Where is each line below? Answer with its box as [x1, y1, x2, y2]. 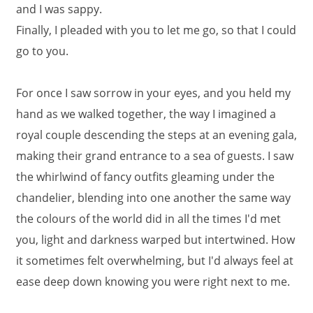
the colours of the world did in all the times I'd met [16, 211, 281, 226]
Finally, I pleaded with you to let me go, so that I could [16, 22, 296, 38]
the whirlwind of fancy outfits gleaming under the [16, 169, 275, 184]
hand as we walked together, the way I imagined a [16, 106, 276, 122]
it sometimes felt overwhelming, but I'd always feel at [16, 253, 293, 268]
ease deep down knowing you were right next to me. [16, 274, 290, 289]
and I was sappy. [16, 1, 102, 17]
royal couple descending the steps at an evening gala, [16, 127, 297, 143]
